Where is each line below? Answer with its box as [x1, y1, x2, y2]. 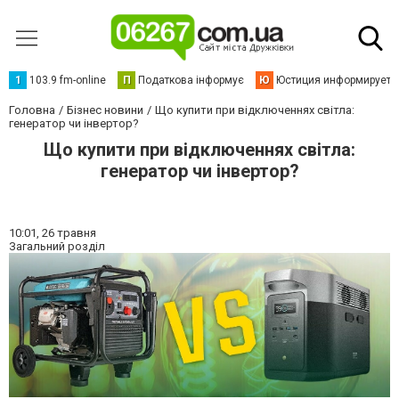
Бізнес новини [67, 103, 143, 117]
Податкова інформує [138, 74, 244, 86]
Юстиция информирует [276, 74, 391, 86]
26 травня [42, 226, 96, 240]
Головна [9, 103, 55, 117]
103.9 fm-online [29, 74, 106, 86]
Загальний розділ [9, 240, 105, 253]
